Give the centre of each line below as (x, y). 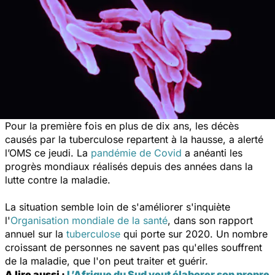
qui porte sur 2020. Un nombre (194, 234)
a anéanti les (212, 153)
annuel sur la (36, 234)
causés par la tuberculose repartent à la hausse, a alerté (134, 139)
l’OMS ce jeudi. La (48, 153)
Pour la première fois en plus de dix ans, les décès (122, 126)
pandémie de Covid (136, 153)
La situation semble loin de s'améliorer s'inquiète (118, 207)
